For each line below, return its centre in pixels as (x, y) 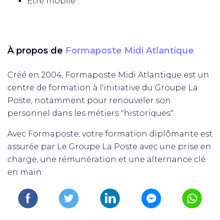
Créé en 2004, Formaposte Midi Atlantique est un (108, 75)
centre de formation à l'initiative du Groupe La (103, 88)
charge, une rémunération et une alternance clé (107, 159)
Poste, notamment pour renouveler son (89, 100)
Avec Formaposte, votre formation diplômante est (110, 134)
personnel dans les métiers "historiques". (91, 113)
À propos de (36, 51)
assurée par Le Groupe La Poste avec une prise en (109, 147)
